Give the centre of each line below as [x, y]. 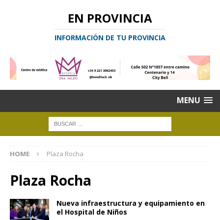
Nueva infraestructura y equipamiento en [131, 203]
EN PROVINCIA [110, 18]
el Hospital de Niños [92, 212]
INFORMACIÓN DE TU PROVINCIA [110, 38]
